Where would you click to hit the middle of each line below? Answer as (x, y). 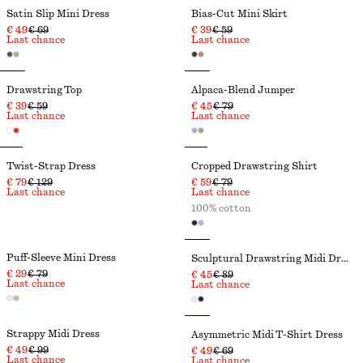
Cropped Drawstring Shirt (254, 166)
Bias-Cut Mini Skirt (239, 14)
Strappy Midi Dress (53, 334)
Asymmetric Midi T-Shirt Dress (267, 335)
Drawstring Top (44, 90)
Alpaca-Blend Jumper (243, 90)
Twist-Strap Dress (51, 166)
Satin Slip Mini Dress (58, 14)
